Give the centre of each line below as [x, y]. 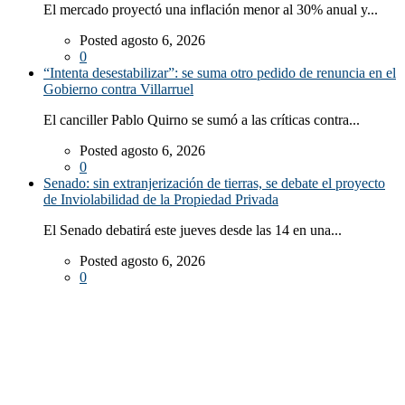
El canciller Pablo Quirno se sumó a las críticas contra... [202, 119]
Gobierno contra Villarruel [118, 89]
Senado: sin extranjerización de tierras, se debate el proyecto [214, 183]
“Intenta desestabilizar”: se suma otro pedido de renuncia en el [220, 72]
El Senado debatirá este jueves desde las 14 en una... [193, 230]
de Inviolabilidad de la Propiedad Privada [161, 199]
